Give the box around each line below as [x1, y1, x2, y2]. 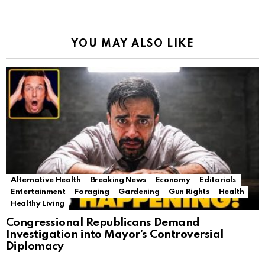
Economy [155, 176, 190, 185]
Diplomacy [6, 241, 64, 253]
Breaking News [90, 176, 146, 185]
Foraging [75, 188, 109, 196]
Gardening [118, 188, 160, 196]
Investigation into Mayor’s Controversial [6, 229, 224, 241]
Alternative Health [11, 176, 81, 185]
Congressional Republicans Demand [6, 217, 200, 229]
